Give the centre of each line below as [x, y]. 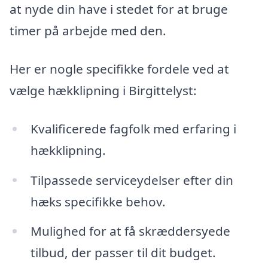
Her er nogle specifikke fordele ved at [119, 68]
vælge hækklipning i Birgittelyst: [103, 90]
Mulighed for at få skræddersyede [130, 231]
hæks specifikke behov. [98, 201]
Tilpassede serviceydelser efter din [132, 180]
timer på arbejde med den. [88, 31]
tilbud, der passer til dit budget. [123, 253]
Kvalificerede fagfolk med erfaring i [133, 128]
